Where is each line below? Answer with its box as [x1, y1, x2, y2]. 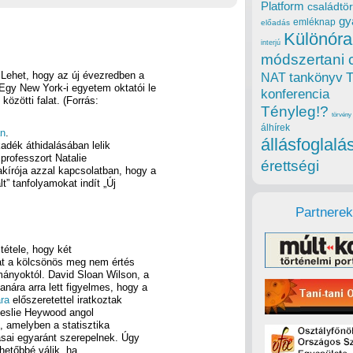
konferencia [261, 87, 329, 102]
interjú [261, 39, 281, 47]
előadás [261, 18, 290, 28]
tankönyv [289, 70, 343, 86]
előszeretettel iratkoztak [9, 293, 122, 306]
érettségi [261, 158, 319, 175]
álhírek [261, 122, 290, 133]
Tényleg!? [261, 103, 329, 121]
